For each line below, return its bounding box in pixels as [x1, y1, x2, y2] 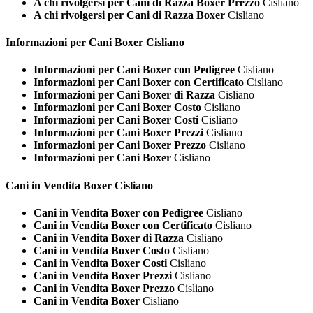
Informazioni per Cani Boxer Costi [34, 114, 198, 126]
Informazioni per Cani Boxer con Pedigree [34, 64, 235, 76]
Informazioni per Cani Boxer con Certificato [34, 76, 244, 89]
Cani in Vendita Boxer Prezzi [34, 269, 172, 282]
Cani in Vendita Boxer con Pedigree [34, 206, 203, 219]
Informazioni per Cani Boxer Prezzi [34, 126, 203, 139]
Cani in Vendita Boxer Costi [34, 256, 167, 269]
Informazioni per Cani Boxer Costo [34, 101, 201, 114]
